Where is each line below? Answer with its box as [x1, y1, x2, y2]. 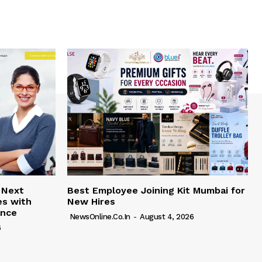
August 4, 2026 [140, 212, 194, 221]
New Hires [67, 195, 115, 207]
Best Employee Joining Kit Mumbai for [67, 184, 245, 196]
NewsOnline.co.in [69, 212, 130, 221]
